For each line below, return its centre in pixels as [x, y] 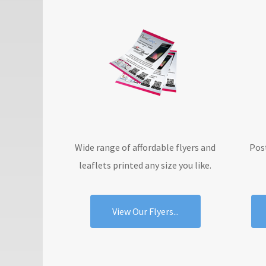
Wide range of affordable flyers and [145, 147]
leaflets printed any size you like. [145, 165]
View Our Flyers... [145, 211]
